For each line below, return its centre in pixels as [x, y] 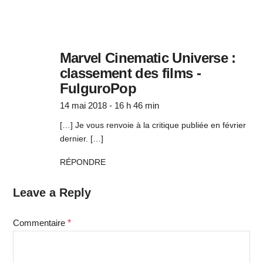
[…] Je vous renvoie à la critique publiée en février [153, 125]
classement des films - [130, 73]
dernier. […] [81, 139]
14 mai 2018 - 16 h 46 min [109, 106]
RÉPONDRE [82, 162]
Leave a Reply [52, 193]
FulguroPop [98, 89]
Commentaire [40, 223]
